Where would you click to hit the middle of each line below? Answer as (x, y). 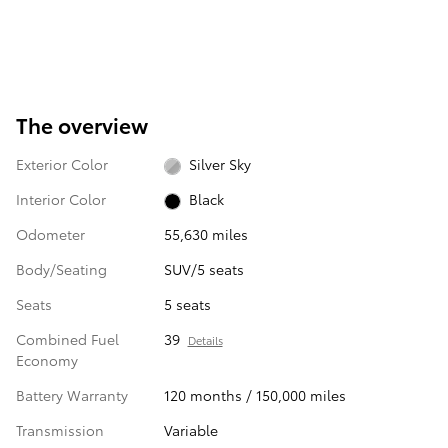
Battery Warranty (72, 395)
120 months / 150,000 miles (254, 395)
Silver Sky (220, 164)
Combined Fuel (67, 339)
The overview (82, 124)
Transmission (60, 430)
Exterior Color (62, 163)
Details (205, 340)
